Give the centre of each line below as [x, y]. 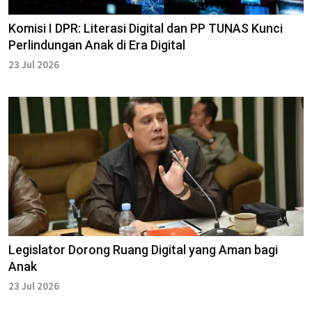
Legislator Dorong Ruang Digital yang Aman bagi [143, 249]
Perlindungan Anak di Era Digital [97, 45]
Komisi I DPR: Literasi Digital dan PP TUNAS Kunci [146, 28]
